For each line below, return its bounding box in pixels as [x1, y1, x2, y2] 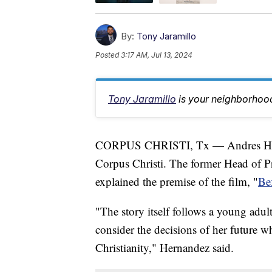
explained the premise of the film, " [95, 173, 258, 189]
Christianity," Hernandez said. [95, 239, 234, 255]
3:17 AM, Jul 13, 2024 [121, 50, 192, 59]
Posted [95, 50, 121, 59]
